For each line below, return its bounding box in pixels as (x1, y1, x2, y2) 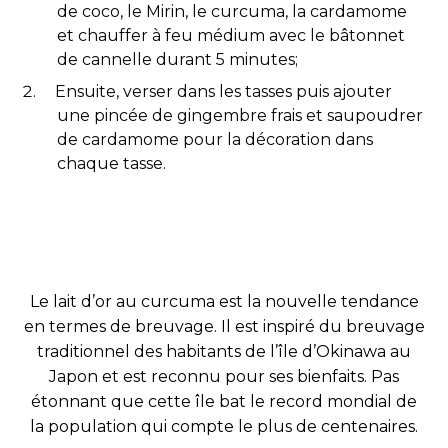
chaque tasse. (57, 153, 167, 173)
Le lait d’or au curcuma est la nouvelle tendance (29, 291, 419, 311)
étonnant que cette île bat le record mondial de (31, 391, 417, 411)
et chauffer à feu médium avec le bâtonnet (57, 25, 406, 45)
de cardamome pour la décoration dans (57, 129, 374, 149)
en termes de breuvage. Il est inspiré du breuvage (23, 316, 425, 336)
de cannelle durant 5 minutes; (57, 49, 299, 69)
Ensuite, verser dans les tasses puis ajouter (55, 81, 393, 101)
